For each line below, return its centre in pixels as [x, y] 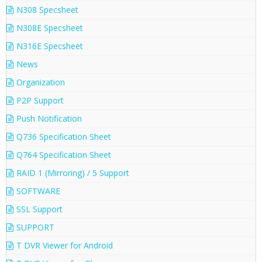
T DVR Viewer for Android [65, 246]
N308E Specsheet [50, 28]
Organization [41, 82]
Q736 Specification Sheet [64, 137]
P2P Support [40, 101]
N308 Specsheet [47, 10]
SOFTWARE [38, 191]
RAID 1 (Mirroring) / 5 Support [73, 173]
